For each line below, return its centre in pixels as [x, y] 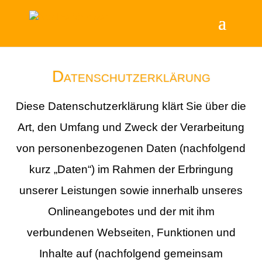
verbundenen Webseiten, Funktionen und [131, 232]
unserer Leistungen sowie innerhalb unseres [131, 190]
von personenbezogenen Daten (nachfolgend [131, 148]
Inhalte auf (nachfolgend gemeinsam [131, 253]
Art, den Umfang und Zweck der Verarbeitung [131, 127]
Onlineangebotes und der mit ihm [131, 211]
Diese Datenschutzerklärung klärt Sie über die [131, 106]
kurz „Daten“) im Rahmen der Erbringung [131, 169]
